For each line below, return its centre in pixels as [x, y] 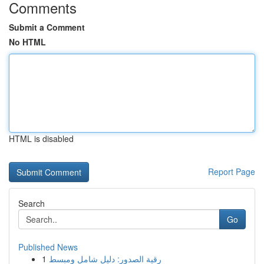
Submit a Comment [47, 27]
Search [32, 203]
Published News [48, 247]
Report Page [232, 171]
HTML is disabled [41, 138]
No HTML [27, 42]
